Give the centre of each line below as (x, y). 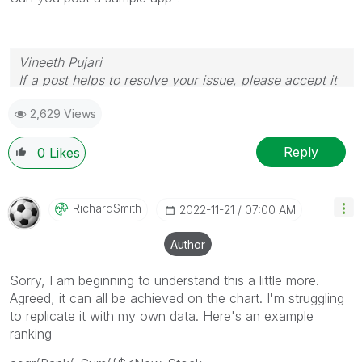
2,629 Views (63, 114)
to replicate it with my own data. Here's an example (162, 316)
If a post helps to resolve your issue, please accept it (178, 80)
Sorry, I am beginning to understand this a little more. (164, 281)
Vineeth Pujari (60, 63)
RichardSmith (107, 208)
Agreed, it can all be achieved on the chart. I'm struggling (177, 299)
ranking (31, 334)
